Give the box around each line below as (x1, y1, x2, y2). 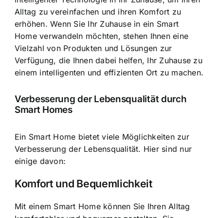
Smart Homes (15, 104, 73, 116)
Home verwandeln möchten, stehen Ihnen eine (15, 31, 189, 41)
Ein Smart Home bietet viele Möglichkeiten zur (15, 131, 189, 142)
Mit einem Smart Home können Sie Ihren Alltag (15, 201, 190, 211)
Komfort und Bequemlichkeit (15, 177, 153, 190)
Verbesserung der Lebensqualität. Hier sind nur (15, 144, 192, 154)
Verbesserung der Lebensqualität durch (15, 93, 187, 105)
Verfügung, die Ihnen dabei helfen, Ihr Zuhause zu (15, 55, 202, 65)
